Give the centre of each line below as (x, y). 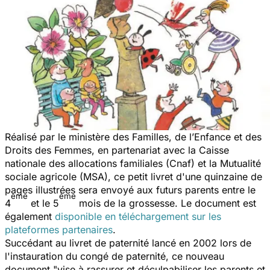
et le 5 (43, 203)
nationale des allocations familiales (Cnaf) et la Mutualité (133, 163)
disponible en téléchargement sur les (138, 216)
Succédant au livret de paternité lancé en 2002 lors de (128, 243)
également (30, 216)
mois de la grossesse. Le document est (166, 203)
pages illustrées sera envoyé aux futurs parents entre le (130, 190)
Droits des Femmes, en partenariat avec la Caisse (117, 150)
